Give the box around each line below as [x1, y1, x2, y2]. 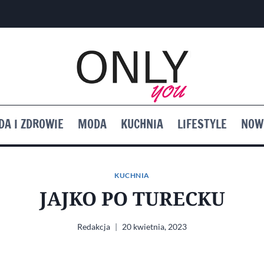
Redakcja [77, 222, 110, 232]
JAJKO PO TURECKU [39, 186, 225, 212]
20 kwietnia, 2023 [122, 222, 187, 232]
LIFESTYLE [177, 115, 227, 133]
